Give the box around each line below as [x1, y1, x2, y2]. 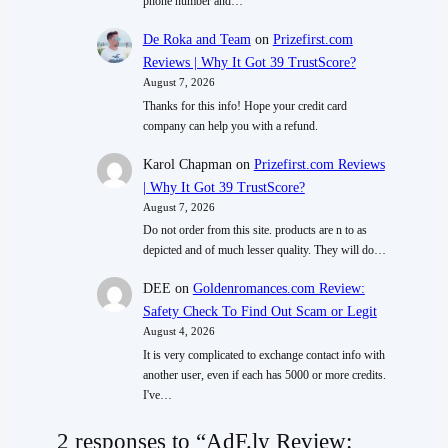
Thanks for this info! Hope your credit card [142, 98, 347, 113]
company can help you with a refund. [142, 118, 318, 133]
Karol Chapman [142, 156, 232, 172]
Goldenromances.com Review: [192, 281, 365, 297]
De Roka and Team [142, 32, 251, 48]
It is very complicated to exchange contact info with [142, 347, 385, 362]
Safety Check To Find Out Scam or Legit [142, 304, 377, 320]
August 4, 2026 [142, 326, 215, 338]
